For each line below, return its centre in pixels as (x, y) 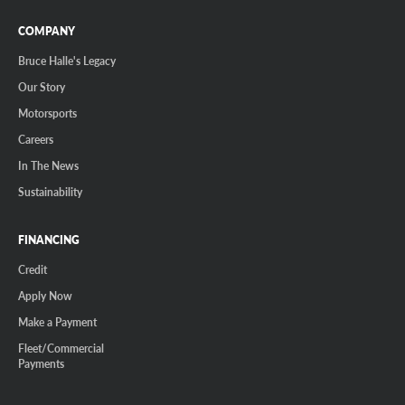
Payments (41, 363)
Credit (33, 269)
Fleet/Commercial (61, 348)
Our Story (42, 86)
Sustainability (50, 191)
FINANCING (49, 240)
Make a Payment (57, 321)
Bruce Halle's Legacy (67, 60)
